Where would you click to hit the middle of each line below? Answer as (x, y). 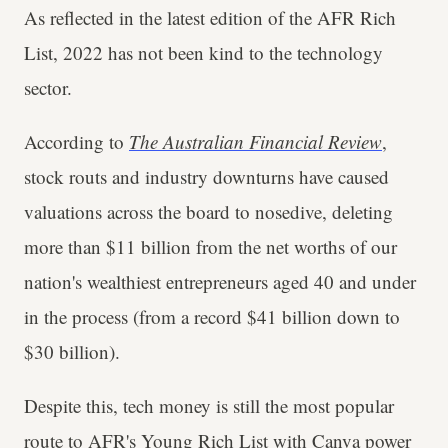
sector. (48, 87)
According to (76, 141)
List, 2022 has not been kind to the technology (203, 52)
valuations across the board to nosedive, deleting (208, 211)
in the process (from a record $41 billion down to (212, 316)
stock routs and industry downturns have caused (206, 176)
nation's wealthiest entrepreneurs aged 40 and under (220, 281)
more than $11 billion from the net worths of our (210, 246)
